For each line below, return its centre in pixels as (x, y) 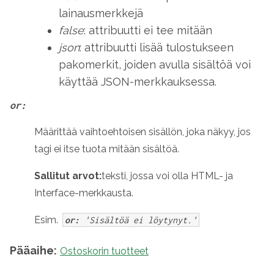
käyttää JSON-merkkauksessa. (138, 82)
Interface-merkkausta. (84, 193)
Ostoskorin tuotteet (104, 251)
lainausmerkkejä (101, 13)
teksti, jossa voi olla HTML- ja (167, 176)
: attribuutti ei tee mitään (148, 30)
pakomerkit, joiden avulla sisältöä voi (155, 65)
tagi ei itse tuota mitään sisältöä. (107, 149)
